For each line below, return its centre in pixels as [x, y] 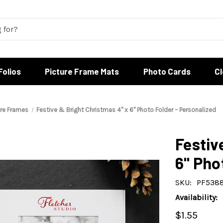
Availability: [196, 197]
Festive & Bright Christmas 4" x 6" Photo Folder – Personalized [126, 110]
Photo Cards [167, 71]
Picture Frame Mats [82, 71]
